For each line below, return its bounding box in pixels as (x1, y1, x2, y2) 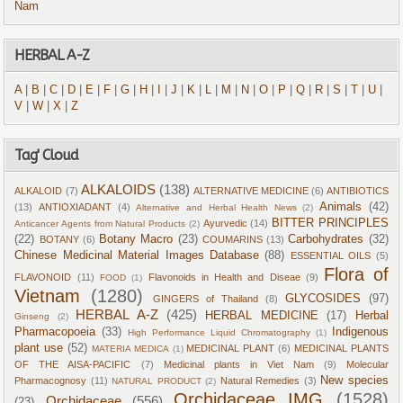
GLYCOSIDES (284, 292, 361, 306)
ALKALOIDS (80, 182, 156, 198)
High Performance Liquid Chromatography (128, 327, 310, 338)
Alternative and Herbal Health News (136, 202, 297, 213)
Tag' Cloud (14, 147, 79, 165)
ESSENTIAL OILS (290, 250, 372, 262)
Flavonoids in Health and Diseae (148, 272, 300, 283)
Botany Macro (99, 233, 174, 246)
